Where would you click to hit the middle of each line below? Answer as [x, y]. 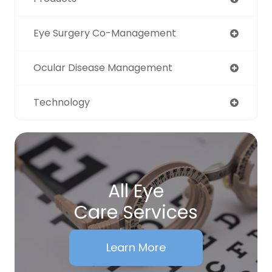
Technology [62, 102]
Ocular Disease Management [103, 67]
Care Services [136, 212]
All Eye [136, 191]
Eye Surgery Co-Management [105, 33]
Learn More [136, 247]
